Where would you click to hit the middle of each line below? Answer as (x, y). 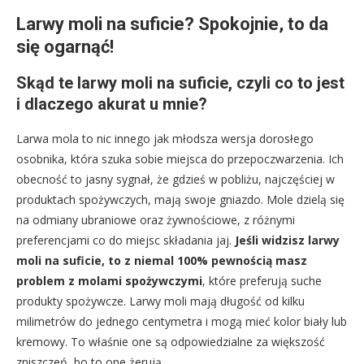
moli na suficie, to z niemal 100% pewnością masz (162, 261)
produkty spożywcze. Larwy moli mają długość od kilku (160, 301)
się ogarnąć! (65, 47)
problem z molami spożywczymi (109, 281)
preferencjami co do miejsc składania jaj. (126, 240)
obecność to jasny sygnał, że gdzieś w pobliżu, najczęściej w (175, 180)
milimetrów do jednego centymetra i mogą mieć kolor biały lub (182, 322)
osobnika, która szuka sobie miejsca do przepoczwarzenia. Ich (180, 159)
